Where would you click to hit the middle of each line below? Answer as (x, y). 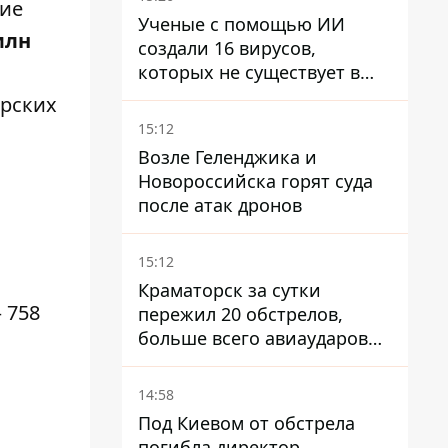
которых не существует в (249, 72)
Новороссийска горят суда (255, 181)
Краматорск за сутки (229, 290)
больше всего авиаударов (253, 338)
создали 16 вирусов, (227, 48)
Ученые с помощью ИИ (241, 24)
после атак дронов (220, 205)
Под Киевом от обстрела (246, 423)
